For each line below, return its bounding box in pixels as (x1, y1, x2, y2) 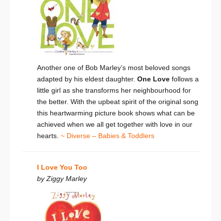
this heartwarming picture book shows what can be (37, 109, 195, 117)
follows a (170, 75, 199, 83)
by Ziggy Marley (37, 175, 87, 183)
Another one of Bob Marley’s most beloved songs (37, 64, 190, 72)
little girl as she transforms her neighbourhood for (37, 86, 191, 95)
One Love (137, 75, 170, 83)
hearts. (37, 132, 61, 140)
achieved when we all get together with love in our (37, 120, 192, 129)
